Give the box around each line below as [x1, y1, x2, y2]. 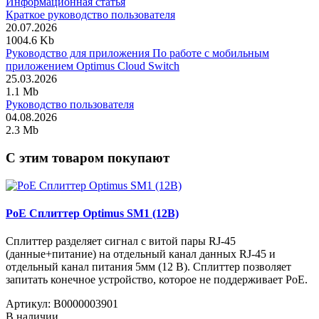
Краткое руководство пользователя [6, 9, 175, 21]
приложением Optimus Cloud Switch [6, 60, 179, 73]
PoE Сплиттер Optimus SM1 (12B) [6, 206, 179, 219]
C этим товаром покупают [6, 150, 169, 165]
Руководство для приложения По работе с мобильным [6, 47, 269, 60]
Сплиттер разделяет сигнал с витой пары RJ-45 [6, 235, 236, 248]
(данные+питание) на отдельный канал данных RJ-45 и [6, 248, 276, 261]
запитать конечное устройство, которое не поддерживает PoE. [6, 273, 308, 286]
